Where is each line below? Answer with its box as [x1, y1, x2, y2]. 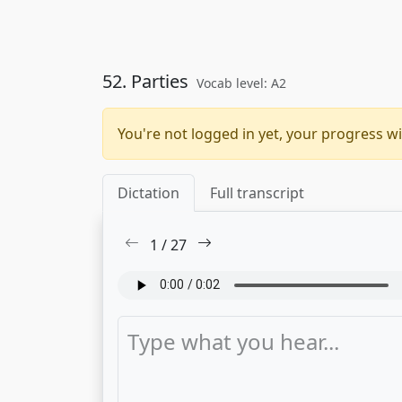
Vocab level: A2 [197, 74, 286, 92]
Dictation [118, 183, 179, 203]
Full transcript [210, 183, 304, 203]
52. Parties [102, 69, 193, 93]
